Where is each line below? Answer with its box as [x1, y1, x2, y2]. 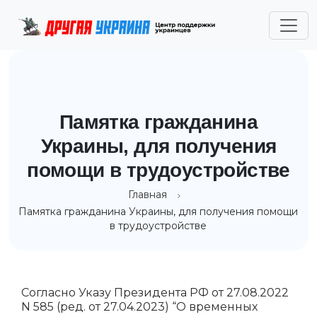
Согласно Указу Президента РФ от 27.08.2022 [21, 286, 289, 299]
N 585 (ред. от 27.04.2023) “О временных [21, 300, 258, 313]
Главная [128, 188, 168, 201]
